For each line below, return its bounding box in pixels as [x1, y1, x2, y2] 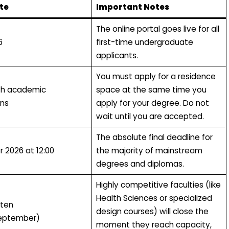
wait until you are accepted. [96, 110, 204, 122]
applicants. [96, 50, 138, 61]
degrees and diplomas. [96, 158, 184, 169]
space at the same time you [96, 84, 207, 95]
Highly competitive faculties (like [96, 179, 221, 190]
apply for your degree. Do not [96, 97, 209, 108]
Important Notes [96, 1, 169, 12]
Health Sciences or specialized [96, 192, 212, 203]
